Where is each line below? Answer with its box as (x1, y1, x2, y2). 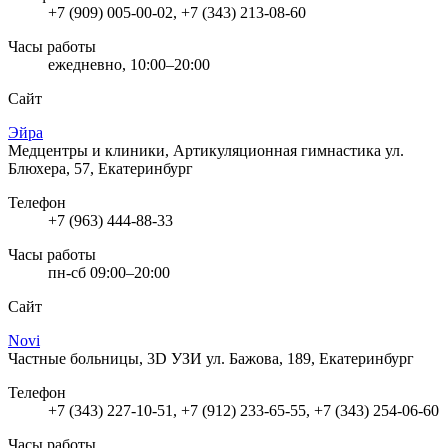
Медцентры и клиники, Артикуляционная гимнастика (8, 141, 385, 159)
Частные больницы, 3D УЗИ (8, 349, 206, 367)
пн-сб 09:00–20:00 (48, 263, 170, 281)
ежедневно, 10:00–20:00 (48, 55, 210, 73)
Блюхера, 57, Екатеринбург (8, 159, 193, 177)
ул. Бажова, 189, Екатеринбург (206, 349, 414, 367)
